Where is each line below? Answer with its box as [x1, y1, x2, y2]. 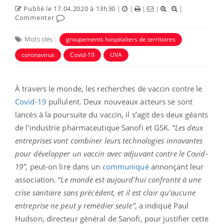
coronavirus [21, 50, 54, 59]
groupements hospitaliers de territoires [66, 35, 175, 44]
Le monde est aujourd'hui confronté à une [60, 174, 201, 185]
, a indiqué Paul [134, 200, 189, 211]
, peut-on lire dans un [25, 161, 102, 172]
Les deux [174, 122, 203, 133]
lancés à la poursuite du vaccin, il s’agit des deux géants [15, 109, 208, 120]
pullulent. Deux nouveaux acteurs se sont [46, 96, 192, 107]
